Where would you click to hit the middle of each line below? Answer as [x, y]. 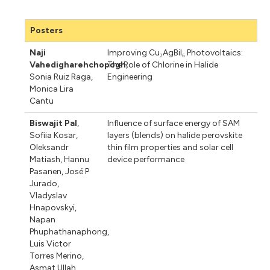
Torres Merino [56, 256]
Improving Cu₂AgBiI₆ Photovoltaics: [175, 52]
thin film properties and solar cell [170, 147]
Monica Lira [52, 89]
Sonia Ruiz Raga [61, 77]
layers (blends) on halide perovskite [174, 135]
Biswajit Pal [54, 123]
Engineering [130, 77]
